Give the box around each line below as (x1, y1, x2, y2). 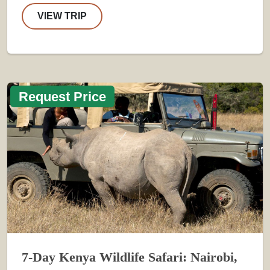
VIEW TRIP (37, 10, 87, 21)
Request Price (19, 89, 107, 104)
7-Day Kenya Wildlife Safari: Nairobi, (22, 250, 237, 265)
